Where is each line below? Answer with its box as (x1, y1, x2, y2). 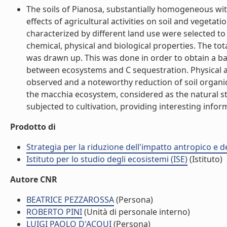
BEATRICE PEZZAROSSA (26, 194, 114, 205)
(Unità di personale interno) (82, 206, 190, 217)
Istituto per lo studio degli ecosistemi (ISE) (26, 154, 187, 165)
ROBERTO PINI (26, 206, 82, 217)
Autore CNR (10, 174, 57, 185)
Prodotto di (10, 121, 56, 132)
